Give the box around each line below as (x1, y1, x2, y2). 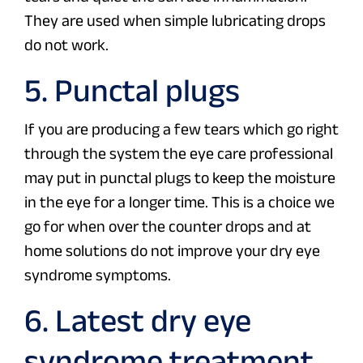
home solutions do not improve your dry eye (24, 241, 320, 260)
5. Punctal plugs (24, 72, 240, 109)
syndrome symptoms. (24, 266, 171, 284)
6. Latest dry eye (24, 302, 251, 339)
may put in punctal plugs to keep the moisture (24, 169, 335, 187)
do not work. (24, 36, 109, 54)
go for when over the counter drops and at (24, 217, 311, 236)
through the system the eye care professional (24, 144, 333, 163)
